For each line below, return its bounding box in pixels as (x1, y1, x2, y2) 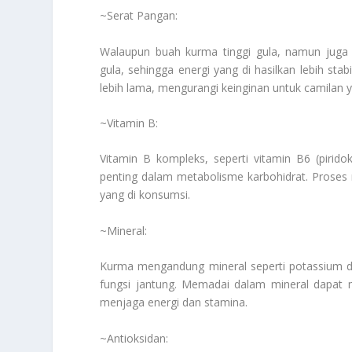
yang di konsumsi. (100, 187, 191, 203)
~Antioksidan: (100, 330, 169, 346)
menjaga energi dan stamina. (100, 295, 248, 310)
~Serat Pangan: (100, 8, 178, 24)
